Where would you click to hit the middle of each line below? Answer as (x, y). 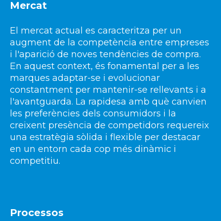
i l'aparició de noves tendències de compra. (105, 54)
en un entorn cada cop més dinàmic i (93, 149)
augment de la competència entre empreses (110, 42)
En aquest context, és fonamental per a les (105, 66)
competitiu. (35, 161)
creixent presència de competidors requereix (110, 125)
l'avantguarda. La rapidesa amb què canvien (108, 101)
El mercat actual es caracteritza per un (96, 30)
